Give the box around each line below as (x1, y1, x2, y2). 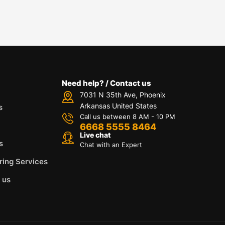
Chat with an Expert (80, 141, 143, 149)
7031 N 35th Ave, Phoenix (80, 90, 166, 99)
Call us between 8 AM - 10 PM (80, 113, 176, 121)
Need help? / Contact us (62, 78, 152, 88)
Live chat (80, 131, 111, 140)
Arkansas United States (80, 101, 157, 110)
